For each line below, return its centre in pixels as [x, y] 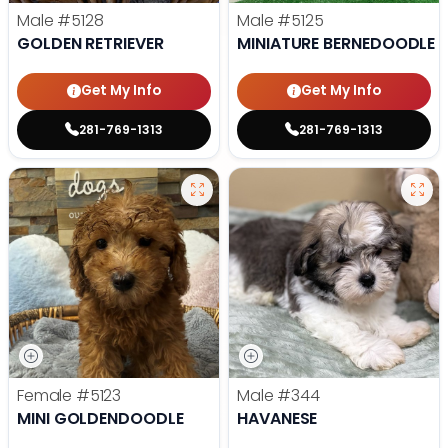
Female [46, 395]
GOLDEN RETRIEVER [90, 43]
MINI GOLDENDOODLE [100, 418]
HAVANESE [277, 418]
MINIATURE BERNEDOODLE [336, 43]
